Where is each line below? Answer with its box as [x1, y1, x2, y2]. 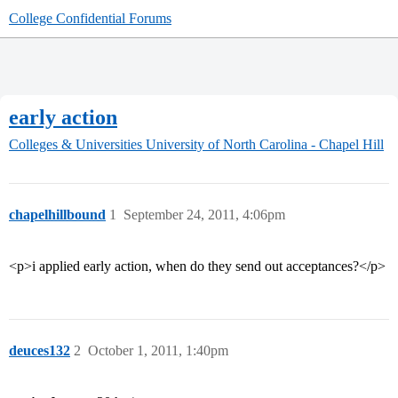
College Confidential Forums [9, 11, 171, 26]
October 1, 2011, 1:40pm [88, 343, 228, 359]
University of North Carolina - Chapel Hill [146, 137, 384, 153]
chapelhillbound [9, 207, 106, 223]
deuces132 [9, 343, 70, 359]
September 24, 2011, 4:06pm [123, 207, 285, 223]
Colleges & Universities [9, 137, 142, 153]
